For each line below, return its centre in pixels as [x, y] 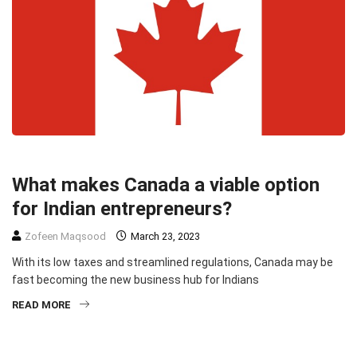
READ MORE [41, 305]
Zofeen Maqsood [65, 237]
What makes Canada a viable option [166, 185]
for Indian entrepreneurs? [122, 209]
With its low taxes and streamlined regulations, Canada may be [173, 263]
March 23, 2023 [164, 237]
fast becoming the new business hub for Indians [135, 280]
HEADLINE [107, 158]
